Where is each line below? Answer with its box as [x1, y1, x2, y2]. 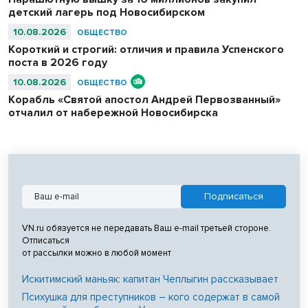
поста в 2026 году [8, 55, 107, 69]
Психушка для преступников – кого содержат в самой [22, 290, 280, 303]
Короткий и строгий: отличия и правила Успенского [8, 42, 284, 56]
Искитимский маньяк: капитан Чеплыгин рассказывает [22, 272, 278, 285]
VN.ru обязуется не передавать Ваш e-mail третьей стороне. [22, 222, 271, 234]
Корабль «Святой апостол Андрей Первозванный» [8, 92, 280, 107]
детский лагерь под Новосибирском [8, 5, 205, 19]
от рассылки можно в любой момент [22, 247, 171, 258]
